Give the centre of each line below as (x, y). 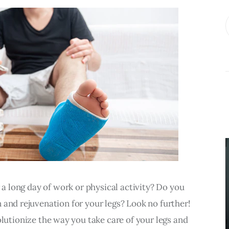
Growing (141, 209)
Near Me (141, 177)
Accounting (141, 160)
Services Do (141, 193)
